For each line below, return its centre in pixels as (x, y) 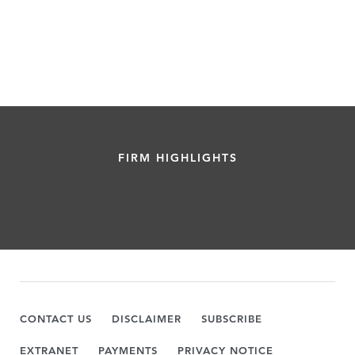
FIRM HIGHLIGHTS (177, 158)
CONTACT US (56, 319)
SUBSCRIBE (232, 319)
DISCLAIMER (147, 319)
